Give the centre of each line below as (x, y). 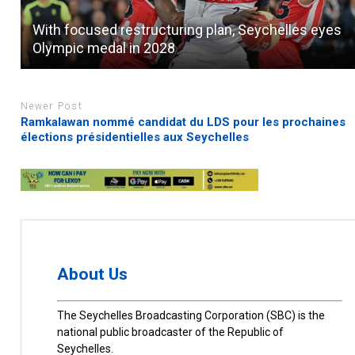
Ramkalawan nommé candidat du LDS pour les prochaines (183, 122)
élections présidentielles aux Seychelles (135, 137)
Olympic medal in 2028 (104, 48)
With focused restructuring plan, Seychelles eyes (187, 29)
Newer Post (52, 106)
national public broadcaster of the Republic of (171, 332)
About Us (93, 274)
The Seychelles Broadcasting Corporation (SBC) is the (191, 315)
